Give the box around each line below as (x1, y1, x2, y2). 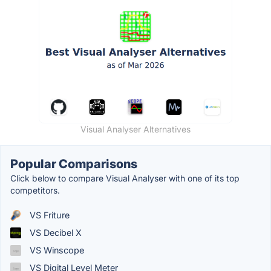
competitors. (10, 185, 60, 196)
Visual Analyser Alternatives (80, 124, 191, 135)
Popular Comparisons (10, 157, 137, 172)
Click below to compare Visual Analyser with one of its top (10, 173, 240, 184)
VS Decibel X (27, 227, 82, 238)
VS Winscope (27, 245, 84, 256)
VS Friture (27, 210, 70, 221)
